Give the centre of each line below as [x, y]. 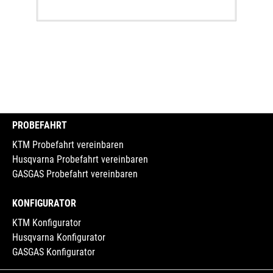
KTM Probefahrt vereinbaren [68, 145]
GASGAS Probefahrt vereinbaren [75, 174]
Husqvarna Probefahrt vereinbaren [80, 159]
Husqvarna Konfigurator [59, 237]
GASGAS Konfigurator [54, 252]
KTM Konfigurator [47, 223]
